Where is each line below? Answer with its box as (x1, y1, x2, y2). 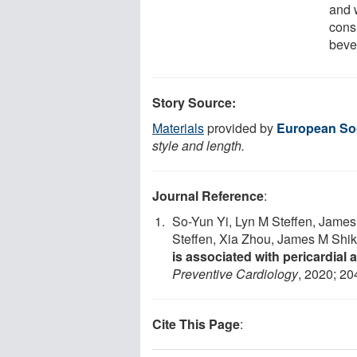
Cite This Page (152, 314, 240, 333)
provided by (204, 118, 277, 137)
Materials (152, 118, 204, 137)
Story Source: (152, 92, 236, 112)
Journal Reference (152, 186, 264, 205)
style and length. (152, 135, 245, 155)
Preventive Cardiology (172, 264, 298, 283)
